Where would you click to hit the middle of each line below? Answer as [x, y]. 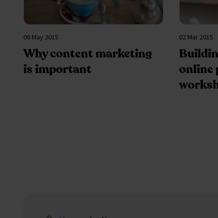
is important [57, 69]
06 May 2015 [41, 37]
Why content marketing [88, 54]
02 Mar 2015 [196, 37]
